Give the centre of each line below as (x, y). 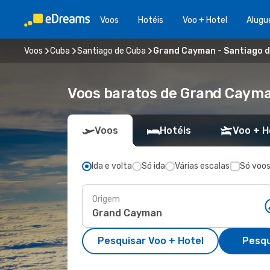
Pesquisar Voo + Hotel (150, 241)
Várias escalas (202, 166)
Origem (106, 199)
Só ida (153, 166)
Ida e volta (112, 166)
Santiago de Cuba (111, 51)
